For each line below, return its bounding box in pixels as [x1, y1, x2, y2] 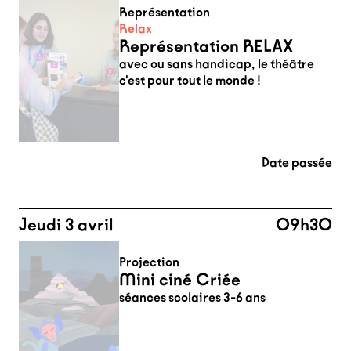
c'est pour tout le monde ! [119, 73, 261, 88]
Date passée [262, 155, 332, 170]
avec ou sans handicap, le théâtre [119, 56, 314, 71]
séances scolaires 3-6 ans [119, 290, 266, 305]
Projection [119, 255, 179, 270]
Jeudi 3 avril [19, 215, 114, 235]
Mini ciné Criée [119, 270, 241, 290]
